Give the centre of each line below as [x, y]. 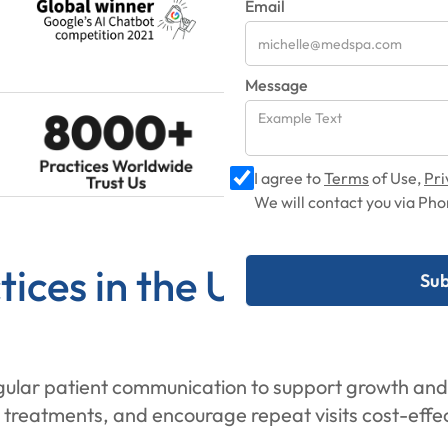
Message [276, 85]
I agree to [289, 178]
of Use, [396, 178]
